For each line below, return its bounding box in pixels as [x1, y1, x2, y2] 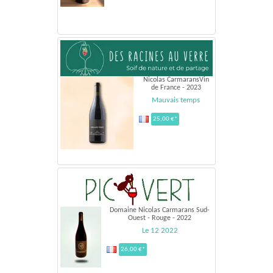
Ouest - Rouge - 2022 [128, 214, 191, 222]
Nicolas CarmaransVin [143, 76, 209, 83]
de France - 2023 [151, 83, 201, 91]
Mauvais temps [152, 96, 200, 104]
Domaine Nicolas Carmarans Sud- [110, 206, 210, 214]
